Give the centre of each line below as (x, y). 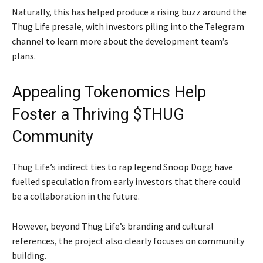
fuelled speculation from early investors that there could (126, 182)
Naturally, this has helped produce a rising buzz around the (129, 12)
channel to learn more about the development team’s (120, 41)
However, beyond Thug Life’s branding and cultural (113, 226)
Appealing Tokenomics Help (109, 92)
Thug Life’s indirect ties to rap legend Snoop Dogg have (122, 167)
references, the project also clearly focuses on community (128, 241)
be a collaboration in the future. (76, 196)
